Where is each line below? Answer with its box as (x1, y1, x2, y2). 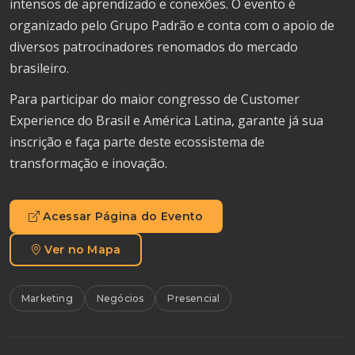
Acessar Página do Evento (43, 208, 204, 223)
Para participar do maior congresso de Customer (10, 90, 300, 108)
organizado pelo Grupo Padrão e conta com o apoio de (10, 16, 334, 34)
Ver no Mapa (44, 242, 121, 257)
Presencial (167, 292, 220, 304)
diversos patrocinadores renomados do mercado (10, 37, 298, 55)
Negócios (96, 292, 144, 304)
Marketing (21, 292, 73, 304)
